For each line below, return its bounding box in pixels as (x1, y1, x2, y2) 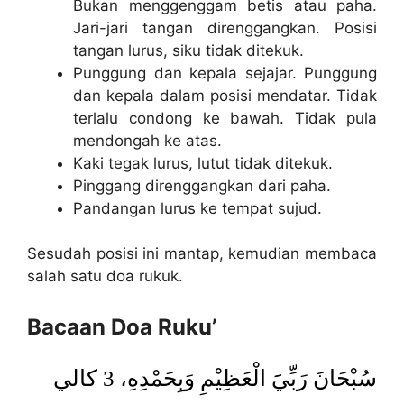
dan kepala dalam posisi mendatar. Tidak (73, 86, 377, 105)
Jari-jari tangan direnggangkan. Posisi (73, 18, 377, 37)
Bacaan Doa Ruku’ (27, 313, 216, 340)
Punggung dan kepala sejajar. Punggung (73, 63, 377, 82)
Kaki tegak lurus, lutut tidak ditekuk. (73, 153, 333, 172)
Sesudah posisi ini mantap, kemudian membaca (27, 244, 377, 263)
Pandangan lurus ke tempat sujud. (73, 198, 322, 217)
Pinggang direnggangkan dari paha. (73, 176, 331, 195)
